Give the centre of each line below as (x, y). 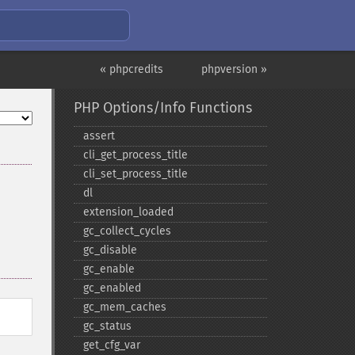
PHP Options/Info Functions (162, 108)
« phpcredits (132, 69)
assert (99, 136)
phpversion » (234, 69)
